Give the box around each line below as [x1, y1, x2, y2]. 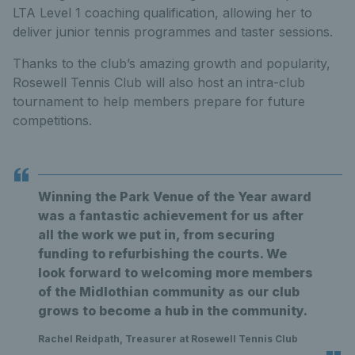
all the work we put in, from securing [38, 226, 275, 242]
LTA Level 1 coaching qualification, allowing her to [13, 4, 312, 21]
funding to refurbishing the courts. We [38, 245, 287, 261]
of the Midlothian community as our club [38, 283, 300, 300]
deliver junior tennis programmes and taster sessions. [13, 23, 333, 40]
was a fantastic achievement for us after [38, 207, 303, 223]
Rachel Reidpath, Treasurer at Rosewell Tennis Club [38, 332, 298, 345]
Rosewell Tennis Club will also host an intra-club [13, 74, 305, 90]
